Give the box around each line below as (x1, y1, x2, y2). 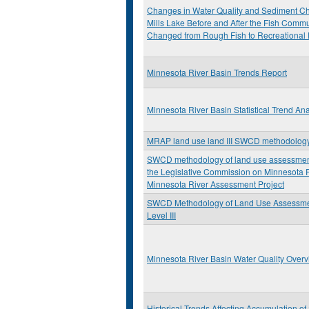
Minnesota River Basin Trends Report (147, 66, 287, 78)
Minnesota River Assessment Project (147, 178, 284, 190)
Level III (147, 209, 176, 221)
